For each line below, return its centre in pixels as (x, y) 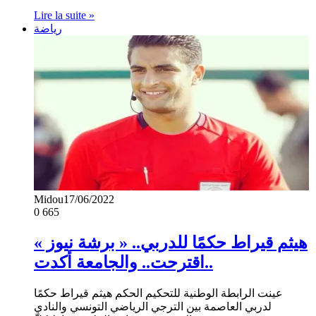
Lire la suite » (64, 16)
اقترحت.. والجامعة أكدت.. (209, 263)
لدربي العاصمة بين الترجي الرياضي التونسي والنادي (153, 307)
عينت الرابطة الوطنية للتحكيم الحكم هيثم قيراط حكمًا (158, 293)
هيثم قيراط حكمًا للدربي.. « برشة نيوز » (171, 243)
